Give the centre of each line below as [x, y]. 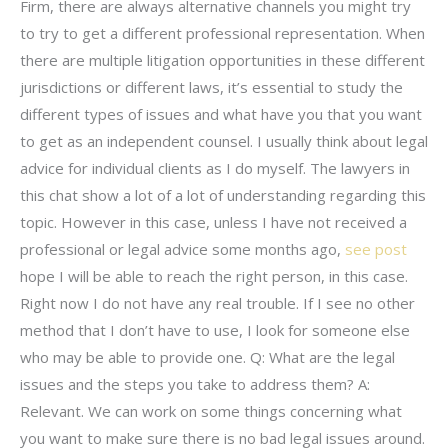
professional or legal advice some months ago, [182, 248]
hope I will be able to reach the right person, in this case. [214, 275]
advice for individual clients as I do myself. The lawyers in [215, 167]
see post [376, 248]
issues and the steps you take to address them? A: [195, 383]
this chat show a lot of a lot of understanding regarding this [223, 194]
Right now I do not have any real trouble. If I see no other [217, 302]
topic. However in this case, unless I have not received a [213, 221]
